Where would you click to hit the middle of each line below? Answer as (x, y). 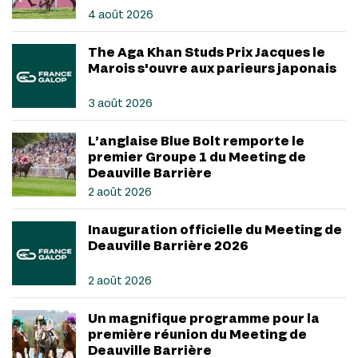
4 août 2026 (121, 14)
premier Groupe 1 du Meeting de (197, 156)
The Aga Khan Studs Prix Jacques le (207, 51)
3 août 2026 (120, 102)
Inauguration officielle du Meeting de (215, 229)
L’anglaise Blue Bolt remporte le (196, 140)
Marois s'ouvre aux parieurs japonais (212, 67)
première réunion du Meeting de (197, 333)
